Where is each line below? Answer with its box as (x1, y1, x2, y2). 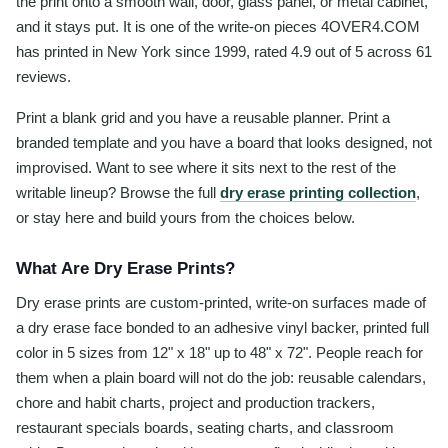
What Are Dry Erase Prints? (16, 258, 235, 278)
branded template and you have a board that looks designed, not (16, 133, 432, 151)
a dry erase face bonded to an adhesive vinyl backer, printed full (16, 318, 429, 336)
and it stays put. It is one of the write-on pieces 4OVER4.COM (16, 17, 420, 35)
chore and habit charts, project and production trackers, (16, 393, 375, 411)
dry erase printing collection (220, 183, 416, 201)
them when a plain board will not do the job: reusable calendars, (16, 368, 426, 386)
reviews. (16, 67, 71, 85)
